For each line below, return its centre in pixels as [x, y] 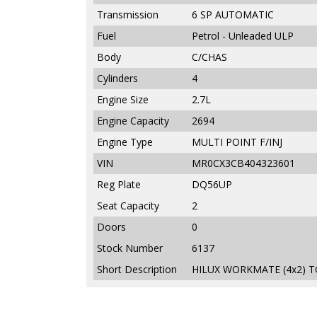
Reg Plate [119, 184]
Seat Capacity [128, 205]
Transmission [128, 14]
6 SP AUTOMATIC [233, 14]
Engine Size [123, 99]
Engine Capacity [133, 120]
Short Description [137, 269]
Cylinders [117, 78]
